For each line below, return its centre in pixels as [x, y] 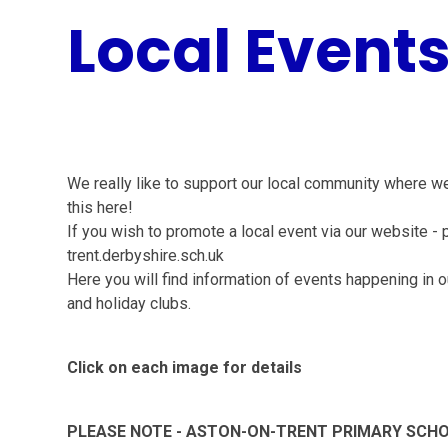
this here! [100, 207]
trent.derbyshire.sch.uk [146, 255]
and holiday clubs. [129, 303]
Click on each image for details [185, 367]
